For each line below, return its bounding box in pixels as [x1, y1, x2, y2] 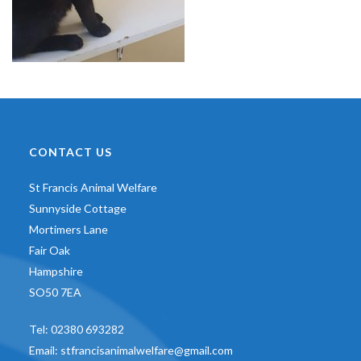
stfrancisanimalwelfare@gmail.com [60, 343, 233, 357]
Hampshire [28, 264, 83, 278]
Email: [28, 343, 60, 357]
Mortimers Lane [28, 222, 108, 236]
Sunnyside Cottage [28, 201, 127, 215]
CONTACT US [28, 145, 112, 159]
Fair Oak [28, 243, 70, 257]
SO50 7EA [28, 285, 81, 299]
